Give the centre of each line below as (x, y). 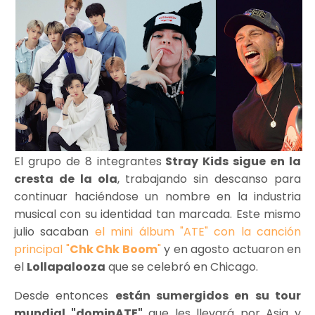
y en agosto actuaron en (231, 249)
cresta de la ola (66, 179)
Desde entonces (65, 295)
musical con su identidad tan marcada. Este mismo (157, 214)
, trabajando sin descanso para (209, 179)
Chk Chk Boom (113, 249)
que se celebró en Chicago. (182, 266)
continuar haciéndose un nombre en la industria (157, 196)
